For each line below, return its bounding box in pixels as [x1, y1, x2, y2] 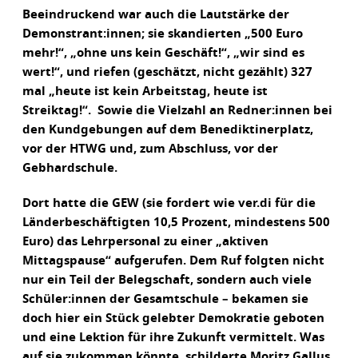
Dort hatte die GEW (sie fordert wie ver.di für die [22, 197, 316, 210]
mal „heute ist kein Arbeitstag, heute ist [22, 86, 268, 98]
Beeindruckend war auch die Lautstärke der [22, 9, 289, 22]
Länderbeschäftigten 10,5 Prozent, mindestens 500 [22, 217, 330, 229]
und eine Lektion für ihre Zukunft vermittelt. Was [22, 332, 324, 344]
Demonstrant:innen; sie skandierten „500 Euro [22, 28, 303, 41]
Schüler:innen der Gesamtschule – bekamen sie [22, 293, 308, 306]
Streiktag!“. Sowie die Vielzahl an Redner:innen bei [22, 105, 332, 117]
